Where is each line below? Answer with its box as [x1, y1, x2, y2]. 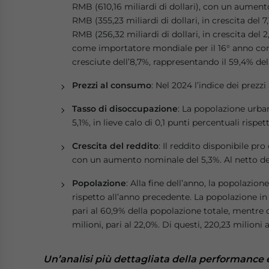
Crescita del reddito [72, 141, 159, 151]
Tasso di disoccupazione [72, 103, 178, 114]
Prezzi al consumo [72, 80, 151, 91]
